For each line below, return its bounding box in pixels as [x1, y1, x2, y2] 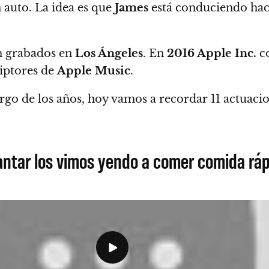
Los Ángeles [75, 46, 143, 60]
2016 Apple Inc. [167, 46, 256, 60]
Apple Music [57, 64, 130, 77]
